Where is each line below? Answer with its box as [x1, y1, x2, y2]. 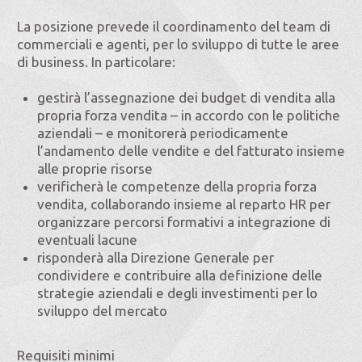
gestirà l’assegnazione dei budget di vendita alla [37, 90, 335, 105]
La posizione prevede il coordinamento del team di [17, 19, 330, 34]
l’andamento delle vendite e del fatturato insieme [37, 143, 345, 158]
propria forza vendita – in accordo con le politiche [37, 107, 340, 123]
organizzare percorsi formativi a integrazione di [37, 214, 330, 229]
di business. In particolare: [17, 54, 175, 69]
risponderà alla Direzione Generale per [37, 250, 274, 265]
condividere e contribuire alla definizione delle [37, 267, 322, 283]
